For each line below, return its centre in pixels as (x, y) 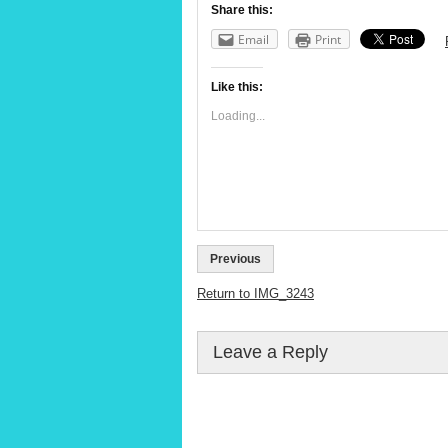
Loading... (238, 116)
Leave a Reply (270, 352)
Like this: (237, 87)
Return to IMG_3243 (255, 294)
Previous (235, 259)
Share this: (242, 9)
